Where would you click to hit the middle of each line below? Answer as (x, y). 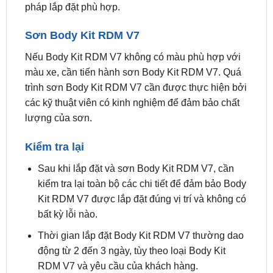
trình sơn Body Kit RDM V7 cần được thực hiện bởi (136, 88)
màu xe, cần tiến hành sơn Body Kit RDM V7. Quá (133, 73)
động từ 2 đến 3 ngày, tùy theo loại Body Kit (131, 250)
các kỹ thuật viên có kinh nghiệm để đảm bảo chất (132, 103)
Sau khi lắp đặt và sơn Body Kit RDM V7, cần (136, 169)
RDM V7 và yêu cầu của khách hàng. (118, 266)
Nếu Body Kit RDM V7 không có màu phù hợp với (133, 57)
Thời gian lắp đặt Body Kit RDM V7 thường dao (140, 235)
